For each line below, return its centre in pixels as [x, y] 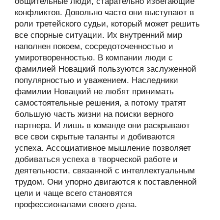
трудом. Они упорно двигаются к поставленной [106, 182]
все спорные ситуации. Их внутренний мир [98, 35]
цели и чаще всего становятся [73, 193]
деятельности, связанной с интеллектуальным [105, 171]
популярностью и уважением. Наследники [96, 80]
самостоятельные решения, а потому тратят [100, 103]
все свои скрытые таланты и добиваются [95, 137]
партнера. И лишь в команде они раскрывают [102, 125]
